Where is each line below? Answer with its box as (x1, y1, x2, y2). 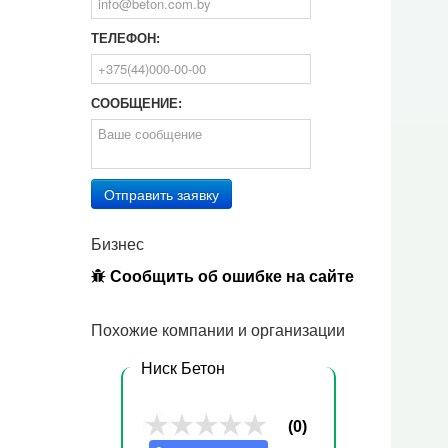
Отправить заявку (104, 184, 219, 204)
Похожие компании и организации (91, 322, 345, 339)
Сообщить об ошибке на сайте (106, 268, 354, 285)
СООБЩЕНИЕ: (91, 96, 182, 111)
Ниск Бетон (141, 360, 225, 377)
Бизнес (91, 236, 144, 253)
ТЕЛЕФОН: (91, 31, 160, 46)
